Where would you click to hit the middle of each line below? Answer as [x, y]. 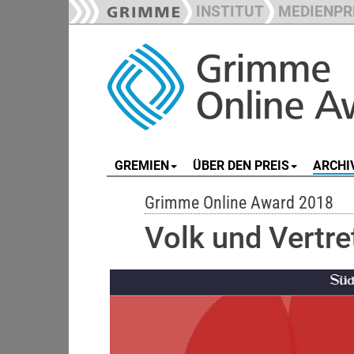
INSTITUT [230, 11]
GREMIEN [142, 166]
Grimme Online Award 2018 [239, 202]
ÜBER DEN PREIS [241, 166]
